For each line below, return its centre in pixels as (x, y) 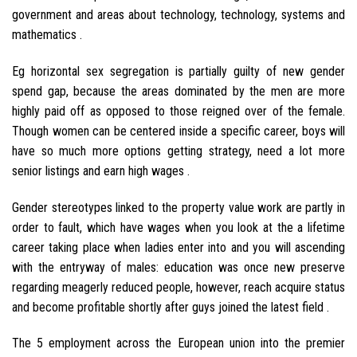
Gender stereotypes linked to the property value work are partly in (178, 207)
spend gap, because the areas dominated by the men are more (178, 91)
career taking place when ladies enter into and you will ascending (178, 247)
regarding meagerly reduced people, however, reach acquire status (178, 287)
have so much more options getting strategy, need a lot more (178, 151)
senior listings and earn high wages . (101, 171)
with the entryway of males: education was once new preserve (178, 267)
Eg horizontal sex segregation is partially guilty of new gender (178, 71)
